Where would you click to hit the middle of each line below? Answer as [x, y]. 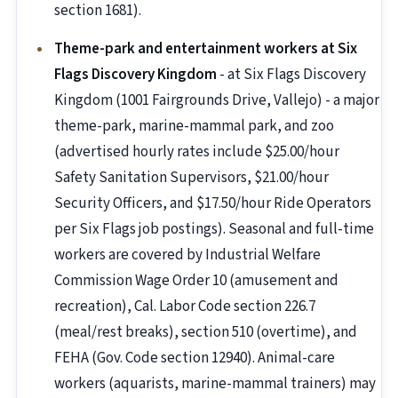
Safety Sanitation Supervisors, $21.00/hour [191, 178]
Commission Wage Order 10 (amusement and [196, 281]
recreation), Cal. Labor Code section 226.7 [185, 307]
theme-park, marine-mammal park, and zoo [194, 127]
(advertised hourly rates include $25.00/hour [197, 152]
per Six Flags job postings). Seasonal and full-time [214, 230]
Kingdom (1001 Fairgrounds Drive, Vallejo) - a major [217, 101]
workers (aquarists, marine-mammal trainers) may [215, 384]
